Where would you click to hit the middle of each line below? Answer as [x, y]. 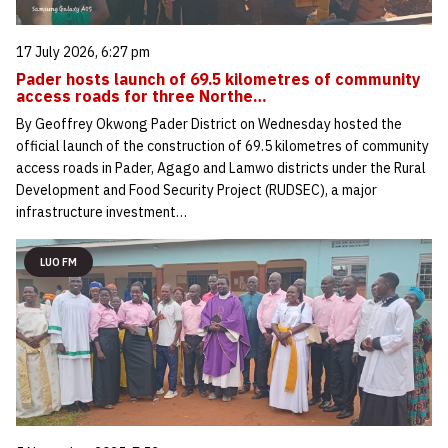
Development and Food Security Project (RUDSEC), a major [196, 189]
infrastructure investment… [101, 211]
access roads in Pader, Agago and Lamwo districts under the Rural [221, 167]
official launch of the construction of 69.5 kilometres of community [222, 145]
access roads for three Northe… [141, 95]
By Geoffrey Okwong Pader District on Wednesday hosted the [209, 123]
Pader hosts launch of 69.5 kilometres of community [218, 78]
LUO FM [58, 261]
